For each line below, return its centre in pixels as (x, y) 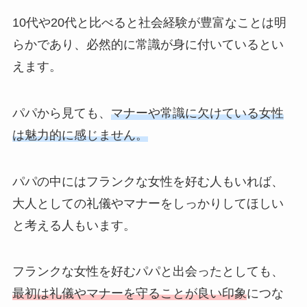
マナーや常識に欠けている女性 (197, 113)
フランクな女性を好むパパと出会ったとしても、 (148, 272)
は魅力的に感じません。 (80, 135)
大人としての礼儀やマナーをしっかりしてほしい (148, 203)
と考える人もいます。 (74, 225)
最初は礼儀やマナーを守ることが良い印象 (129, 294)
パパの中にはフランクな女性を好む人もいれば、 (148, 181)
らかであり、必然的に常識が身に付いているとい (148, 44)
